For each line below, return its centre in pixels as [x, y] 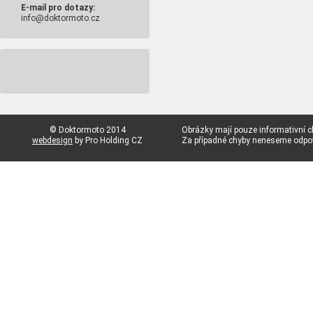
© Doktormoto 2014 [87, 130]
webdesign [52, 140]
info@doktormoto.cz [60, 18]
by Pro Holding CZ [108, 140]
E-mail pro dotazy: [58, 8]
